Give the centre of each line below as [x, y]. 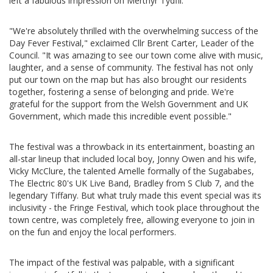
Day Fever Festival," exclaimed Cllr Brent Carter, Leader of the [132, 43]
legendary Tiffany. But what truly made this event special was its [135, 196]
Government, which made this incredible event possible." [120, 116]
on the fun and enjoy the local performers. [93, 232]
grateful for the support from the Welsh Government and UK [129, 104]
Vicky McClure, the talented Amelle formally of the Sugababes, [132, 171]
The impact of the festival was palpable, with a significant [122, 263]
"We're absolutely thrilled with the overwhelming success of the [134, 31]
